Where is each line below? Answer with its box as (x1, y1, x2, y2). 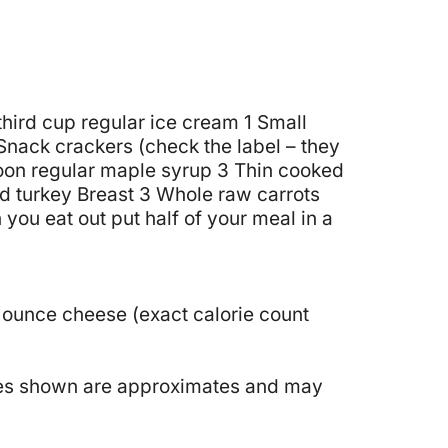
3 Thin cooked (217, 158, 344, 182)
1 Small (244, 110, 307, 134)
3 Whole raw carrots (139, 182, 320, 206)
